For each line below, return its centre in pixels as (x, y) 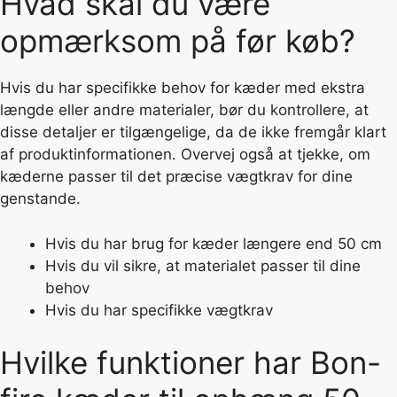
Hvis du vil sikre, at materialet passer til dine (203, 265)
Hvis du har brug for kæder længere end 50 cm (214, 243)
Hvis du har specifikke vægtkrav (159, 310)
